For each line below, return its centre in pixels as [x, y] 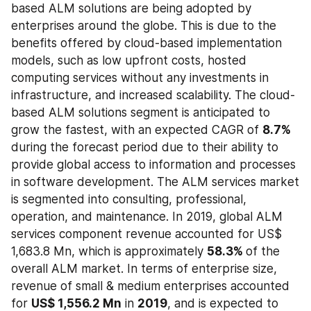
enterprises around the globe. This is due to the [144, 25]
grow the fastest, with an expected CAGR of [137, 129]
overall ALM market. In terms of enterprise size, [144, 268]
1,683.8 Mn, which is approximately [109, 251]
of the [263, 251]
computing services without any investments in [140, 77]
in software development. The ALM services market [155, 182]
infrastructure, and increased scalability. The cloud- [153, 95]
